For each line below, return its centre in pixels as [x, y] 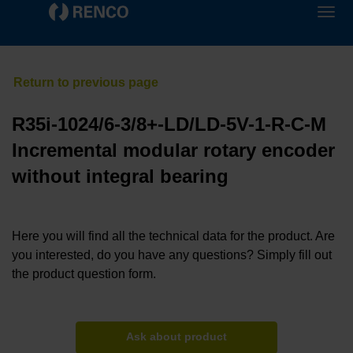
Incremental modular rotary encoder [173, 150]
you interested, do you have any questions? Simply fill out [172, 255]
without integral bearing [120, 176]
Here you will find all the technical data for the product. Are [173, 236]
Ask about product [176, 337]
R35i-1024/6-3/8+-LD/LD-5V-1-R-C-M [169, 124]
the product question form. [84, 274]
